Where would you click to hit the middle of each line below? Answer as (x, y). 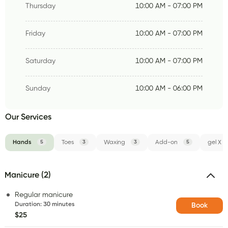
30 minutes (59, 204)
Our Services (28, 117)
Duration (27, 204)
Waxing (115, 142)
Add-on (166, 142)
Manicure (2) (28, 175)
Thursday (40, 6)
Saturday (40, 61)
